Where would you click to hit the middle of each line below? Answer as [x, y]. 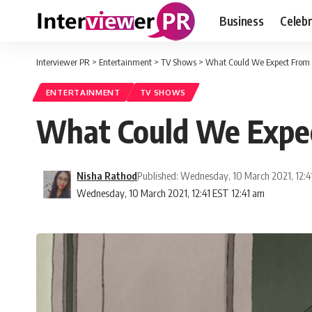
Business [242, 21]
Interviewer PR [63, 62]
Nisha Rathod [107, 176]
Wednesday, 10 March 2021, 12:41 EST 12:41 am [171, 193]
